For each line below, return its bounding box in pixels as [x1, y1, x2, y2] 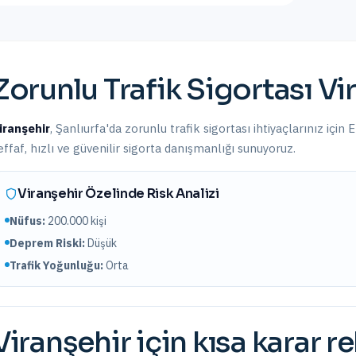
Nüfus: [10, 214, 45, 228]
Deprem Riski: [10, 236, 85, 250]
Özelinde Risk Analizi [83, 185, 219, 202]
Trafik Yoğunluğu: [10, 258, 103, 273]
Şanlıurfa [56, 121, 106, 136]
